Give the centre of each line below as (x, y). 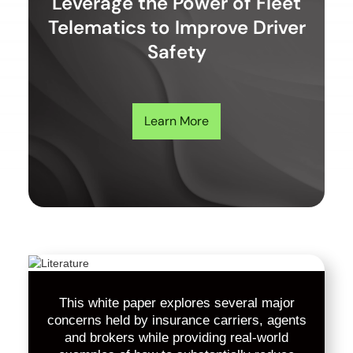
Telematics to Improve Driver (176, 27)
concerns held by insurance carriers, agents (176, 320)
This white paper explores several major (176, 303)
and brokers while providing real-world (176, 337)
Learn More (176, 121)
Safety (176, 52)
